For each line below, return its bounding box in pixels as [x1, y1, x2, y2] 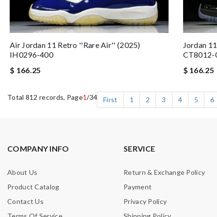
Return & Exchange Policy [124, 168, 205, 177]
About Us [7, 168, 38, 177]
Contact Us [7, 197, 44, 206]
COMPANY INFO [7, 144, 69, 154]
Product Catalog [7, 183, 60, 191]
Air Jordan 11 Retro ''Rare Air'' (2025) [10, 40, 140, 50]
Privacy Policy [124, 197, 167, 206]
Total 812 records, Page [7, 93, 83, 102]
